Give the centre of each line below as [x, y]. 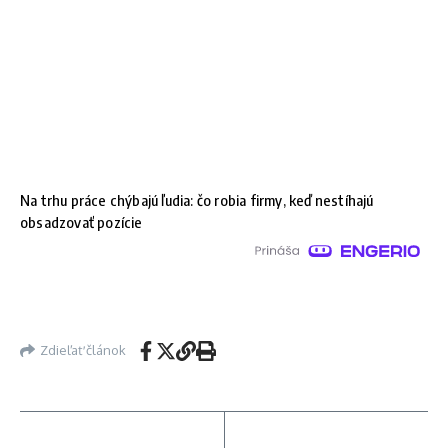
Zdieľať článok [83, 350]
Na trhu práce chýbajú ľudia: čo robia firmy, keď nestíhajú [197, 199]
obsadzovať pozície [81, 221]
